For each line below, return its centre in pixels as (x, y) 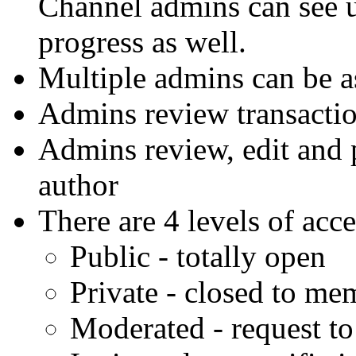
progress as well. (142, 41)
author (78, 184)
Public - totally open (198, 256)
